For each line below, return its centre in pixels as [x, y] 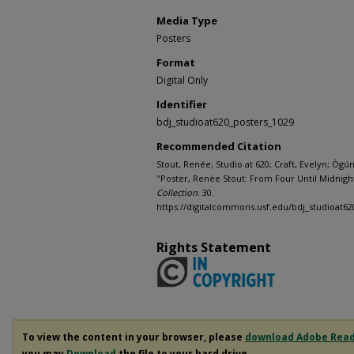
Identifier [182, 104]
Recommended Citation [219, 146]
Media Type [187, 20]
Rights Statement [214, 247]
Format [176, 62]
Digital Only [182, 80]
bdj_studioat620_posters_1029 [225, 122]
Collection [177, 192]
